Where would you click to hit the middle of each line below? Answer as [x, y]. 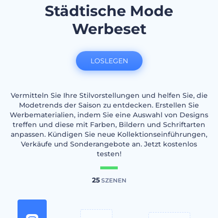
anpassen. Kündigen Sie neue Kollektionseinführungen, [109, 134]
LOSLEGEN [109, 61]
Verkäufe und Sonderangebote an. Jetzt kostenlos [109, 144]
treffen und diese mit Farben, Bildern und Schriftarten [109, 125]
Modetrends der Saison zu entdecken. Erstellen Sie [109, 105]
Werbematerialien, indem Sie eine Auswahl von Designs [109, 115]
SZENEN [113, 180]
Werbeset [109, 29]
